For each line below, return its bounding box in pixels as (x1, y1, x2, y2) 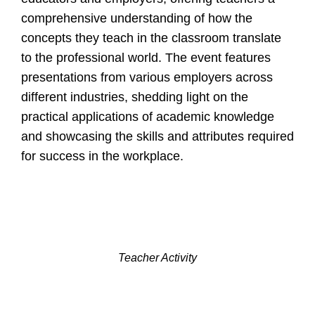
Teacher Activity (118, 252, 197, 264)
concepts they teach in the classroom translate (21, 30, 281, 45)
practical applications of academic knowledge (21, 109, 274, 124)
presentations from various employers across (21, 70, 273, 84)
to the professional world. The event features (21, 50, 271, 65)
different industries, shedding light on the (21, 89, 248, 104)
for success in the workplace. (21, 148, 184, 163)
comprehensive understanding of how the (21, 11, 252, 25)
